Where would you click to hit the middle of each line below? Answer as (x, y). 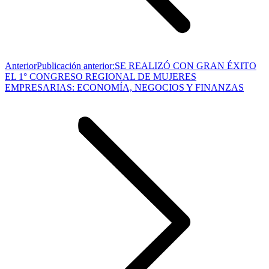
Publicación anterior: (76, 65)
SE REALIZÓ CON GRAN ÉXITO (186, 65)
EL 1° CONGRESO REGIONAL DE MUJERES (101, 76)
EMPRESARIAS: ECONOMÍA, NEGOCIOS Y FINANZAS (124, 87)
